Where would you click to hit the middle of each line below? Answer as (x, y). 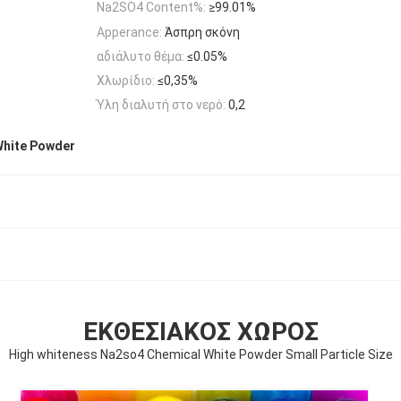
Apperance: (129, 32)
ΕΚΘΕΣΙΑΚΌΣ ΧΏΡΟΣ (200, 331)
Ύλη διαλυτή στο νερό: (161, 105)
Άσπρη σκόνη (202, 32)
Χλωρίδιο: (126, 81)
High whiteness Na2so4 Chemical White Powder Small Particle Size (200, 354)
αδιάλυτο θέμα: (141, 56)
